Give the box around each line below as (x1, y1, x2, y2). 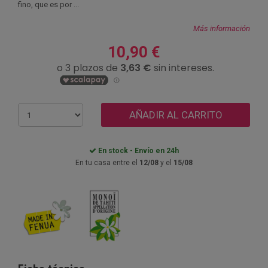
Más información (193, 24, 250, 33)
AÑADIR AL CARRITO (129, 109, 223, 121)
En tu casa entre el (75, 159, 139, 167)
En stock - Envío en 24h (96, 147, 179, 155)
